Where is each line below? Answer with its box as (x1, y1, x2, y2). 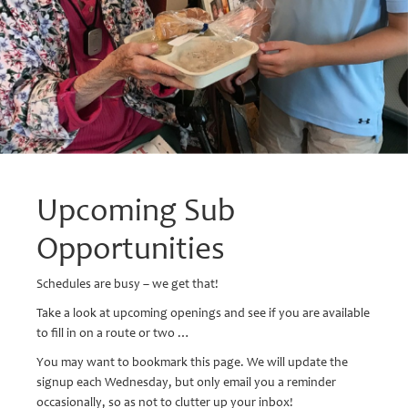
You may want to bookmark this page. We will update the (36, 353, 348, 370)
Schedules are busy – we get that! (36, 275, 219, 291)
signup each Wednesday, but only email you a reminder (36, 373, 336, 390)
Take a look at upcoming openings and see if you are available (36, 304, 370, 321)
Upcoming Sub (36, 189, 235, 229)
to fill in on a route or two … (36, 324, 190, 341)
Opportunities (36, 228, 225, 267)
